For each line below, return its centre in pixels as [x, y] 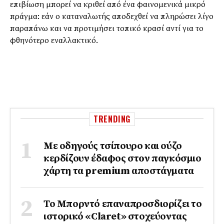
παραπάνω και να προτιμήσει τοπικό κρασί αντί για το [107, 28]
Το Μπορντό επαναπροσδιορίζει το [123, 204]
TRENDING [112, 119]
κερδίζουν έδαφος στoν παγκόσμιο [122, 158]
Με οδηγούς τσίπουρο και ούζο [113, 146]
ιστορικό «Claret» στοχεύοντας [115, 216]
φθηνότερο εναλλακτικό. [54, 40]
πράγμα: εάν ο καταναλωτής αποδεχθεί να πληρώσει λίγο [112, 16]
